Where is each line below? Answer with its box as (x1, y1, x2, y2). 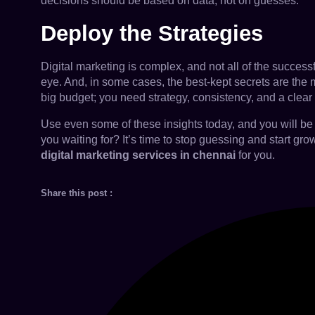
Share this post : (41, 188, 112, 198)
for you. (238, 149, 275, 161)
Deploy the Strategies (41, 21, 263, 46)
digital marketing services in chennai (41, 149, 238, 161)
